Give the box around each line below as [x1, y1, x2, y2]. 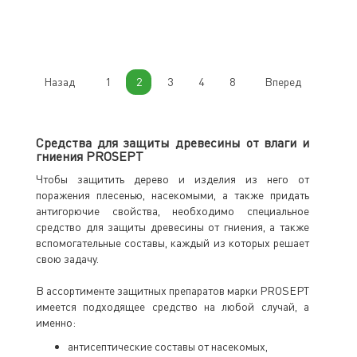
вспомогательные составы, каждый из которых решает [36, 236, 309, 249]
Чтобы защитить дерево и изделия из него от [36, 172, 309, 186]
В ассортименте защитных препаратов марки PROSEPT [36, 284, 309, 297]
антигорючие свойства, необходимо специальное [36, 204, 309, 218]
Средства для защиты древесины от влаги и [36, 135, 309, 151]
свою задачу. [36, 252, 99, 265]
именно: [36, 316, 116, 329]
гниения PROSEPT [36, 148, 147, 164]
